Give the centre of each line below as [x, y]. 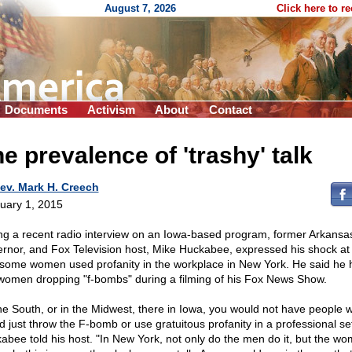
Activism [111, 110]
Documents [36, 110]
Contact [231, 110]
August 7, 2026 [140, 8]
